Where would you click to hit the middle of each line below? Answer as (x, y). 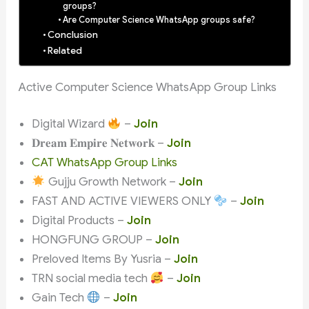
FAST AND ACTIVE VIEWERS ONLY (123, 201)
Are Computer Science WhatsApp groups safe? (159, 20)
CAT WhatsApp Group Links (105, 163)
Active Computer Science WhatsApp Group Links (148, 87)
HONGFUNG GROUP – (94, 240)
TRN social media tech (91, 279)
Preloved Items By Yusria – (103, 259)
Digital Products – (80, 221)
